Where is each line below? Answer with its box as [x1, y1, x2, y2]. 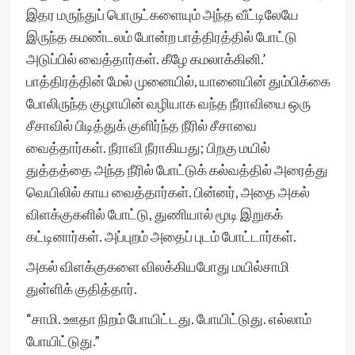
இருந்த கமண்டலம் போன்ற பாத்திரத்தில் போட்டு [25, 28, 297, 45]
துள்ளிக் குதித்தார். [25, 280, 137, 297]
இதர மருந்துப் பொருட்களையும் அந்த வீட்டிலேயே [25, 6, 299, 23]
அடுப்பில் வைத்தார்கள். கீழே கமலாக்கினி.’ [25, 50, 266, 67]
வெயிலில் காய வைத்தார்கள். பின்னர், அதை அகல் [25, 183, 310, 200]
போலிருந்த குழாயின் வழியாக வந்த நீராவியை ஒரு [25, 94, 311, 112]
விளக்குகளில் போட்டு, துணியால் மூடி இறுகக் [25, 205, 283, 223]
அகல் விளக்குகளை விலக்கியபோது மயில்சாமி [25, 258, 289, 275]
